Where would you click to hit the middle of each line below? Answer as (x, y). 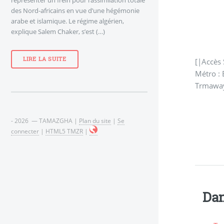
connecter (25, 131)
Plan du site (95, 120)
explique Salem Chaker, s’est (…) (58, 31)
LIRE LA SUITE (45, 59)
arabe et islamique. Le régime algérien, (67, 21)
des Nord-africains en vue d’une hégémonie (75, 10)
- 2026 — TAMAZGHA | (45, 120)
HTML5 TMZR (64, 131)
